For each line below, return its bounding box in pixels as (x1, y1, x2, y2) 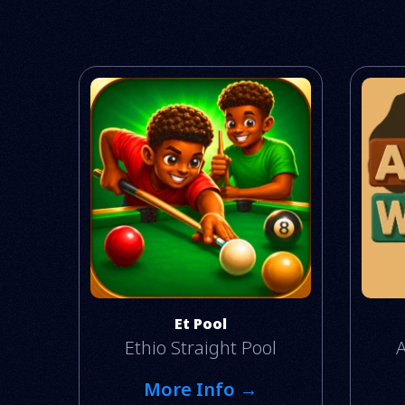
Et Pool (174, 313, 227, 334)
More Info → (144, 376, 258, 401)
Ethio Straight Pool (125, 334, 277, 360)
